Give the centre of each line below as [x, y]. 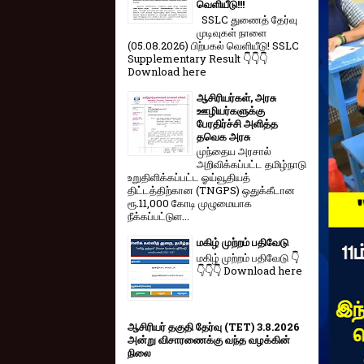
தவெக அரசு [223, 136]
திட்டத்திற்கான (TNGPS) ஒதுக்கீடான [211, 191]
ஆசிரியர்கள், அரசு [236, 97]
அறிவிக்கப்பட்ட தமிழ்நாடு [251, 165]
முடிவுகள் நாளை [232, 32]
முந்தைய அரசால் [234, 152]
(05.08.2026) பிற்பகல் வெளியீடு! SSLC [213, 45]
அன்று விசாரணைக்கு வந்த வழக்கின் [209, 340]
